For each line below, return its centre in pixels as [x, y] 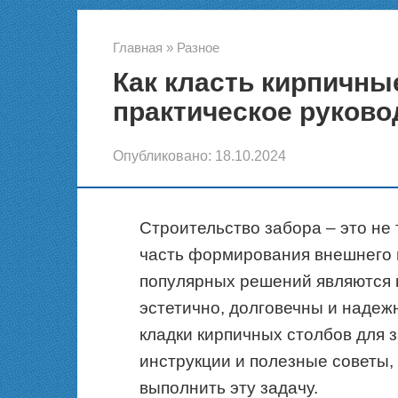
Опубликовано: [162, 155]
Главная [138, 48]
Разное [198, 48]
